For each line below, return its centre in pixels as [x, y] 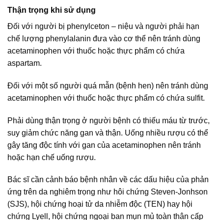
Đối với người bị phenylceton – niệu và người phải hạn [103, 26]
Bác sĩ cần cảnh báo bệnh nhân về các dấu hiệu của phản [108, 180]
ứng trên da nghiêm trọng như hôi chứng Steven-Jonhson [108, 192]
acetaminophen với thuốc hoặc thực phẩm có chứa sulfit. [106, 98]
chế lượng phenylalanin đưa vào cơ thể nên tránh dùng [104, 39]
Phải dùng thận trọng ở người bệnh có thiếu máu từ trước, [109, 120]
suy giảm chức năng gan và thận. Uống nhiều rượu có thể [108, 133]
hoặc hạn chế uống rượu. [52, 157]
